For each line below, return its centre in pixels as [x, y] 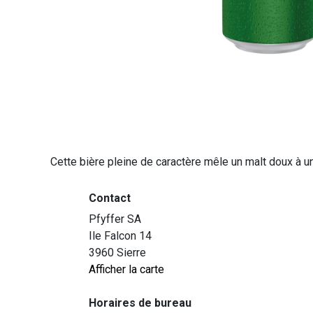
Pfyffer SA [115, 219]
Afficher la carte [126, 270]
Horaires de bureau [140, 303]
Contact [110, 198]
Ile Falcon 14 [120, 236]
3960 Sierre [117, 253]
